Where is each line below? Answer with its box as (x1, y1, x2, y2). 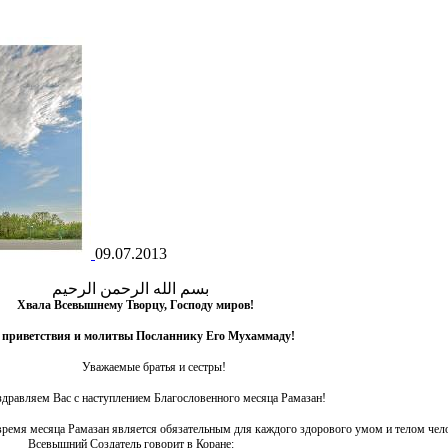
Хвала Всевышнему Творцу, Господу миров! (16, 297, 254, 312)
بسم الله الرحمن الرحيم (52, 279, 209, 297)
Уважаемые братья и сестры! (82, 359, 227, 374)
